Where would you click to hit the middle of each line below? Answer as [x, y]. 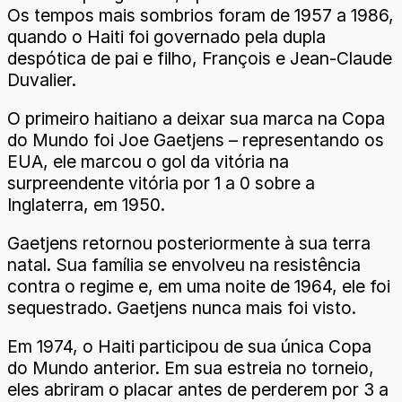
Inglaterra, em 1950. [86, 205]
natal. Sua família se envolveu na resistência [184, 265]
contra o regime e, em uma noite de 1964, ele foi [199, 287]
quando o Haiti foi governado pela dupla [166, 36]
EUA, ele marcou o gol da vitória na [148, 162]
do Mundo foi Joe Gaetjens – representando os [196, 140]
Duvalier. [42, 79]
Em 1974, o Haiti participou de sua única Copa [189, 347]
